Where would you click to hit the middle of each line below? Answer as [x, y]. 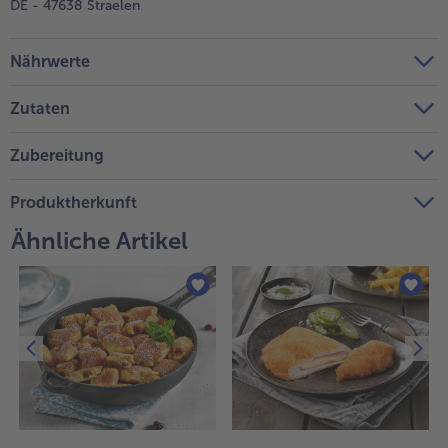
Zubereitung [57, 156]
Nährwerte [50, 62]
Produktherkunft [73, 203]
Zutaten [40, 109]
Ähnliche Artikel [99, 241]
